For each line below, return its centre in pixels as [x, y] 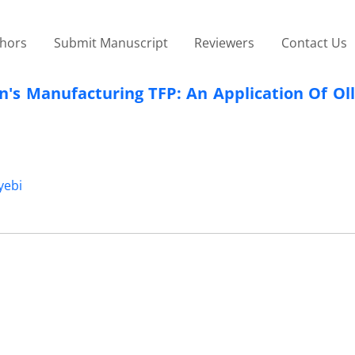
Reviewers [225, 42]
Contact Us [314, 42]
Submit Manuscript [111, 42]
